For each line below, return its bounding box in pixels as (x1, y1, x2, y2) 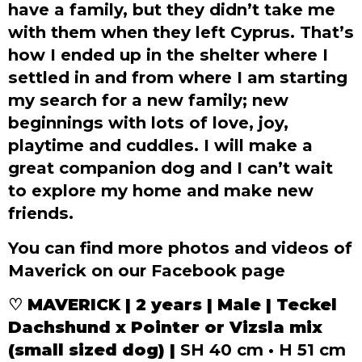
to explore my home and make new (8, 180, 314, 201)
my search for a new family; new (8, 90, 288, 111)
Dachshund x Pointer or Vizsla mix (8, 316, 322, 337)
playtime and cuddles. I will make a (8, 135, 313, 156)
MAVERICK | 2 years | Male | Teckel (27, 293, 337, 314)
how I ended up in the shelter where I (8, 44, 328, 65)
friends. (8, 203, 74, 224)
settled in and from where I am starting (8, 67, 347, 88)
